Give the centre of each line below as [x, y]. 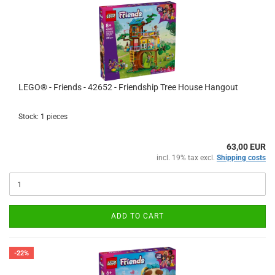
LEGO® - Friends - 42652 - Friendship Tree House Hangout [128, 87]
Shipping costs [241, 158]
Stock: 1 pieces [43, 117]
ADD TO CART [137, 216]
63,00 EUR [246, 147]
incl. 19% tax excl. [187, 158]
